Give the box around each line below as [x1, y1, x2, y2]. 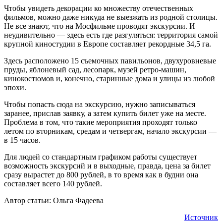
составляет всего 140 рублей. [4, 179, 102, 188]
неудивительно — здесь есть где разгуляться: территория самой [4, 30, 218, 39]
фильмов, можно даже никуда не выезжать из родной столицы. [4, 12, 218, 21]
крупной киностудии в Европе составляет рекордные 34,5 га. [4, 39, 211, 48]
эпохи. [4, 83, 26, 92]
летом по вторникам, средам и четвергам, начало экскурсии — [4, 126, 217, 135]
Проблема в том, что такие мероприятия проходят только [4, 117, 197, 126]
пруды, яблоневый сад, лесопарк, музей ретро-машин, [4, 65, 186, 74]
